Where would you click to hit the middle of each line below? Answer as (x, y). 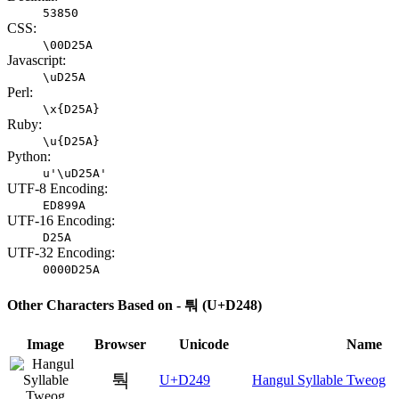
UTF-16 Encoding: (61, 221)
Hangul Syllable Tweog (319, 379)
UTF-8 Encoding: (57, 189)
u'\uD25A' (75, 174)
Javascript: (37, 61)
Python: (29, 157)
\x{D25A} (71, 110)
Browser (120, 344)
